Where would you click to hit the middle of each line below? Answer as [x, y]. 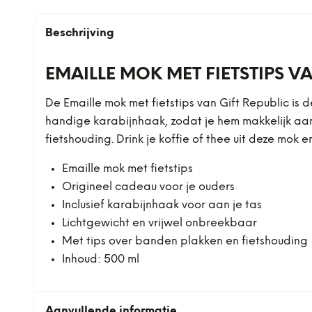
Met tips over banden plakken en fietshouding [185, 241]
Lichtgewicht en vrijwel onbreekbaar [159, 223]
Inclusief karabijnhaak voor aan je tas [162, 205]
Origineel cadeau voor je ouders [148, 187]
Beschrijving [80, 33]
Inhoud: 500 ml [101, 259]
